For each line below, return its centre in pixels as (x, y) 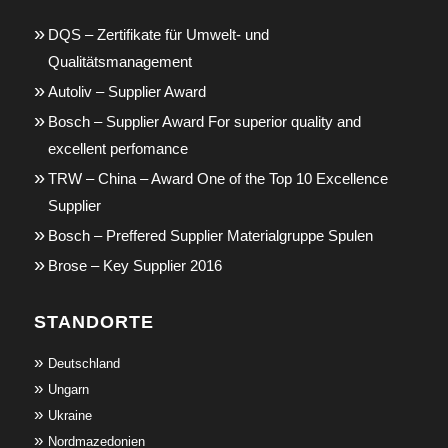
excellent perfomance (117, 148)
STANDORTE (93, 321)
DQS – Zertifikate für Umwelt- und (158, 34)
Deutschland (83, 363)
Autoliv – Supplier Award (126, 91)
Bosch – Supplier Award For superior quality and (204, 121)
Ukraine (69, 415)
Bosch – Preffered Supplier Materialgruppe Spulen (210, 235)
